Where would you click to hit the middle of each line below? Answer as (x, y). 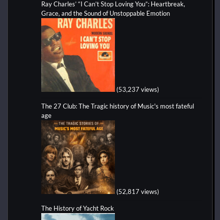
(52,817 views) (138, 191)
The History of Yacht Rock (78, 208)
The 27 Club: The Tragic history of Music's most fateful (118, 106)
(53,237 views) (138, 89)
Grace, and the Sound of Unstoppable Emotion (106, 13)
